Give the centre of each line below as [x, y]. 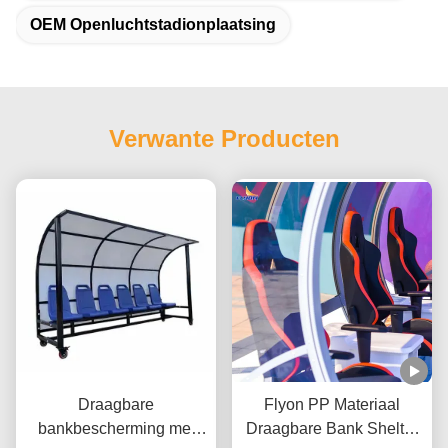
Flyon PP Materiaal [332, 405]
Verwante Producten [224, 138]
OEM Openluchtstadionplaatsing [153, 24]
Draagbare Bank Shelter [332, 429]
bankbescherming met [116, 429]
